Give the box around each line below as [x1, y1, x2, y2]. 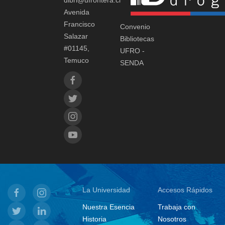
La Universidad [82, 186, 131, 194]
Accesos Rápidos [157, 186, 212, 194]
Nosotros [157, 215, 186, 223]
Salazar [64, 32, 88, 41]
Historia [82, 215, 107, 223]
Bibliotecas [120, 35, 154, 43]
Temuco [64, 56, 89, 65]
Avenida [64, 8, 89, 17]
